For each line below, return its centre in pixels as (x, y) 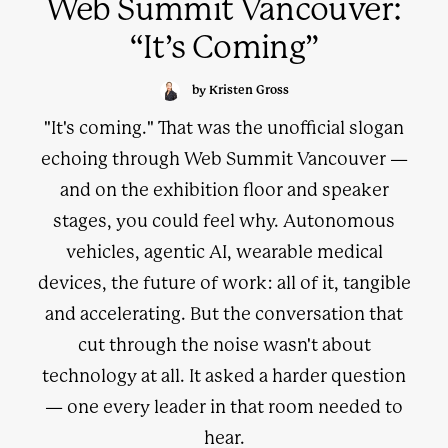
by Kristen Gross (240, 90)
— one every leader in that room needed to (224, 407)
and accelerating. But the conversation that (224, 314)
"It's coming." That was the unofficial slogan (224, 128)
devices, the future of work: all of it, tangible (224, 283)
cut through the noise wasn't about (224, 345)
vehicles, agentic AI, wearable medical (224, 252)
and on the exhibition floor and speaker (224, 190)
